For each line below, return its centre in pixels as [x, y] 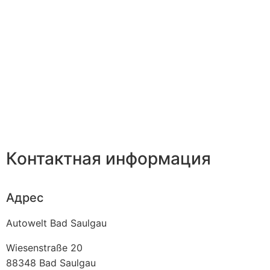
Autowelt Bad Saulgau [56, 223]
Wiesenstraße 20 [44, 247]
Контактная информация [108, 159]
